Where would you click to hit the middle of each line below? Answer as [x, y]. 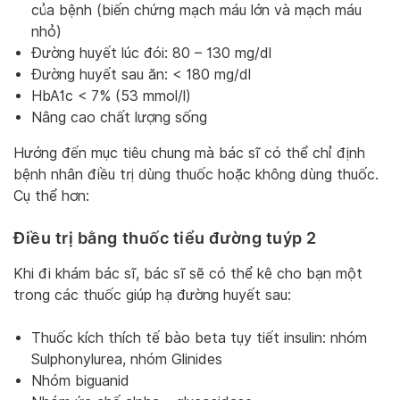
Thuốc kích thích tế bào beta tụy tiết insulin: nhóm [199, 338]
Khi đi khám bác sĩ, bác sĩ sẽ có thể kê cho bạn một [188, 274]
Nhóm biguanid [80, 381]
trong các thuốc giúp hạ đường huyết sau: [152, 296]
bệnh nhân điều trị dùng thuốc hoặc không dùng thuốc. [196, 175]
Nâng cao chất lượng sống [119, 118]
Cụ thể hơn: [51, 196]
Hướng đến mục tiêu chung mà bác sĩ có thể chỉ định [189, 154]
